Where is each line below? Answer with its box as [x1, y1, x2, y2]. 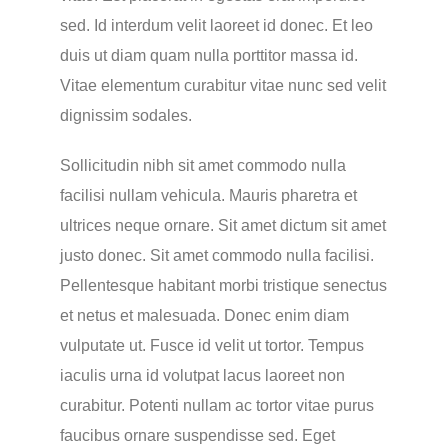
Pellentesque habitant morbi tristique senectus [59, 277, 387, 294]
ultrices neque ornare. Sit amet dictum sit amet [59, 217, 386, 234]
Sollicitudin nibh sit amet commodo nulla [59, 157, 346, 174]
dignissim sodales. [59, 107, 192, 124]
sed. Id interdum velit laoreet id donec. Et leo [59, 17, 373, 34]
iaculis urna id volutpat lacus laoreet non [59, 367, 345, 384]
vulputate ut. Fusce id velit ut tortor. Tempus [59, 337, 364, 354]
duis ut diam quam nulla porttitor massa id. [59, 47, 358, 64]
